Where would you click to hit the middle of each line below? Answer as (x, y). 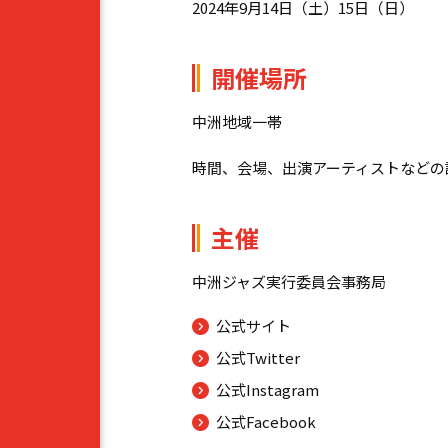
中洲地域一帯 (237, 121)
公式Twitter (258, 357)
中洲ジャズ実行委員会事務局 (289, 281)
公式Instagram (267, 389)
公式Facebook (266, 421)
